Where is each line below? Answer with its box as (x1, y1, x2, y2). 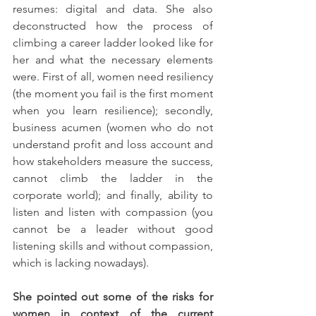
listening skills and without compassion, (13, 238, 213, 253)
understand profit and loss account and (13, 137, 213, 151)
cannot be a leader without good (13, 221, 213, 236)
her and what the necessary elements (13, 52, 213, 66)
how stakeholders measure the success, (13, 154, 213, 168)
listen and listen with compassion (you (13, 205, 213, 219)
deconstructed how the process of (13, 18, 213, 32)
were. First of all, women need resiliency (13, 69, 213, 83)
